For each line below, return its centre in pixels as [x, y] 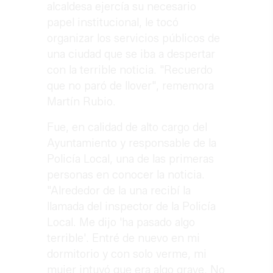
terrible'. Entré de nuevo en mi [124, 238]
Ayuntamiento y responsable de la [132, 143]
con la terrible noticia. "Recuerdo [130, 70]
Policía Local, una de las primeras [131, 159]
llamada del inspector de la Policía [132, 206]
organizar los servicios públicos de [134, 38]
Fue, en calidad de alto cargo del [127, 127]
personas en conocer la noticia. [126, 175]
